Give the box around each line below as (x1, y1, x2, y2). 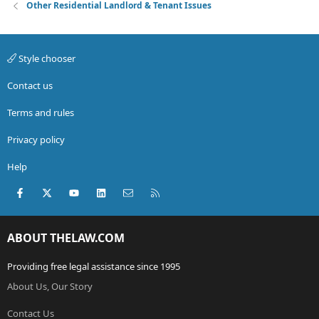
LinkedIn (107, 184, 150, 199)
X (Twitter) (51, 184, 102, 199)
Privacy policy (7, 132, 65, 146)
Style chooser (16, 51, 75, 65)
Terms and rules (7, 105, 74, 119)
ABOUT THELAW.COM (7, 230, 125, 246)
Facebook (26, 184, 73, 199)
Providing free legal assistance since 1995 (7, 260, 180, 273)
